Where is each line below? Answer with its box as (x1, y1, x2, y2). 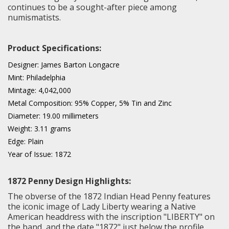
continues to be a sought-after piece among (8, 1, 177, 13)
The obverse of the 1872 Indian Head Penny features (8, 190, 211, 202)
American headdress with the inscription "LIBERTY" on (8, 211, 215, 222)
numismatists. (8, 11, 61, 23)
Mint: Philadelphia (8, 72, 65, 82)
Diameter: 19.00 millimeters (8, 110, 99, 121)
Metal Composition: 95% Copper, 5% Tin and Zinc (8, 98, 172, 108)
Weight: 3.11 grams (8, 123, 71, 133)
